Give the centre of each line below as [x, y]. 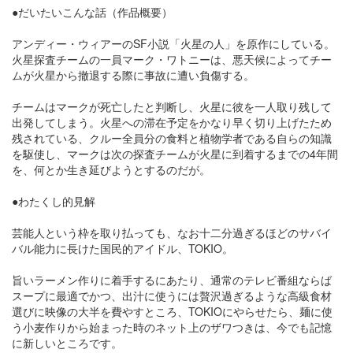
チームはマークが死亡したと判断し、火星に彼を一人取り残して [172, 106]
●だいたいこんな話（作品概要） [92, 12]
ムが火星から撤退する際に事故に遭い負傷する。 [133, 75]
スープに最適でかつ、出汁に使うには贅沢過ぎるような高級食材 [172, 295]
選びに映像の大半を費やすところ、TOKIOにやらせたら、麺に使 [172, 311]
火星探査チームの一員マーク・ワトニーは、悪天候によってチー [172, 59]
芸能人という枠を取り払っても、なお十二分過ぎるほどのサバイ [172, 232]
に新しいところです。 [67, 343]
